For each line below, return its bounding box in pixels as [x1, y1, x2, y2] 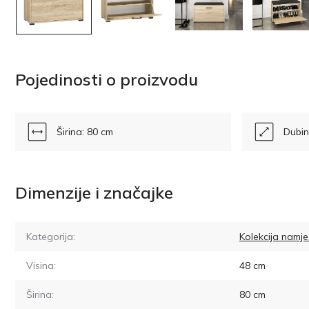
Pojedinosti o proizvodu [15, 68, 198, 90]
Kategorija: [26, 230, 75, 243]
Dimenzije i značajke [15, 181, 173, 203]
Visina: [26, 259, 56, 272]
